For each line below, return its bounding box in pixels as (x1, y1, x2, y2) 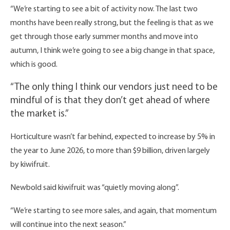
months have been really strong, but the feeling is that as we (10, 19, 214, 28)
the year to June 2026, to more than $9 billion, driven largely (10, 147, 210, 156)
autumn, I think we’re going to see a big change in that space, (10, 47, 215, 55)
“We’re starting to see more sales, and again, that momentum (10, 207, 217, 216)
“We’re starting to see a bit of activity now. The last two (10, 5, 198, 14)
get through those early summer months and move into (10, 33, 198, 42)
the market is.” (10, 109, 69, 120)
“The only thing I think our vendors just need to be (10, 83, 218, 93)
